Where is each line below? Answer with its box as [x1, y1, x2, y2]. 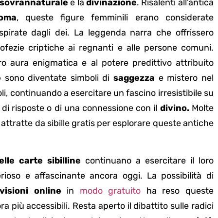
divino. [160, 103, 192, 114]
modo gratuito [79, 185, 141, 196]
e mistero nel [155, 73, 214, 84]
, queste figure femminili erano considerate [16, 12, 214, 23]
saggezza [113, 73, 155, 84]
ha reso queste [141, 185, 214, 196]
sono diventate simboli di [1, 73, 114, 84]
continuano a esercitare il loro [80, 155, 214, 166]
